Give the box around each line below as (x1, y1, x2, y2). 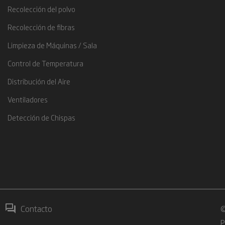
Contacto (21, 202, 53, 214)
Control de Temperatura (7, 58, 83, 68)
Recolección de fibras (7, 22, 75, 32)
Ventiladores (7, 94, 48, 104)
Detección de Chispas (7, 112, 75, 123)
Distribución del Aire (7, 76, 70, 86)
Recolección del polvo (7, 4, 75, 14)
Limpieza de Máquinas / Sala (7, 40, 97, 50)
